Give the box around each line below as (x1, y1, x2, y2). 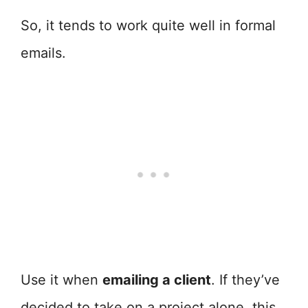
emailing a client (102, 272, 211, 288)
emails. (21, 45, 66, 61)
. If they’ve (211, 272, 280, 288)
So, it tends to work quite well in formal (21, 17, 276, 34)
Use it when (21, 272, 102, 288)
